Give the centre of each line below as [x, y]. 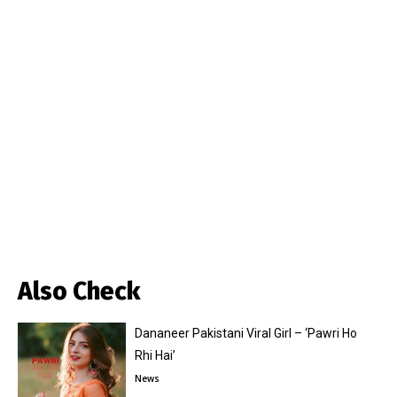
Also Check [79, 292]
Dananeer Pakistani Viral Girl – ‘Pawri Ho [246, 334]
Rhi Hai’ [156, 356]
